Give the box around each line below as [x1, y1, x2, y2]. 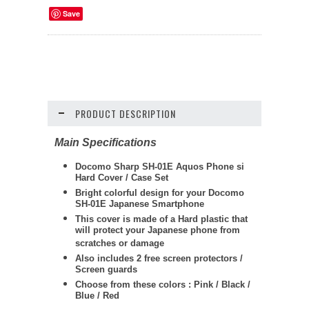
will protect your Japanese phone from [75, 225, 240, 238]
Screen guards [75, 264, 137, 277]
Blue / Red [75, 290, 119, 303]
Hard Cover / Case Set [75, 172, 168, 186]
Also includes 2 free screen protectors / [75, 253, 243, 263]
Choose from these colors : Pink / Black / [75, 279, 250, 290]
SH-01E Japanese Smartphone [75, 199, 204, 212]
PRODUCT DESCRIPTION [75, 106, 176, 121]
